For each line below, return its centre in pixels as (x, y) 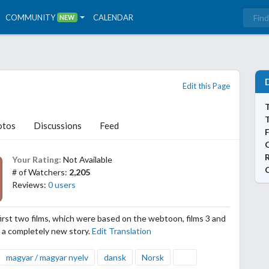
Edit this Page (206, 86)
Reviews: (30, 185)
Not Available (88, 160)
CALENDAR (113, 17)
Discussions (58, 125)
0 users (62, 185)
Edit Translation (122, 231)
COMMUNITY (31, 17)
